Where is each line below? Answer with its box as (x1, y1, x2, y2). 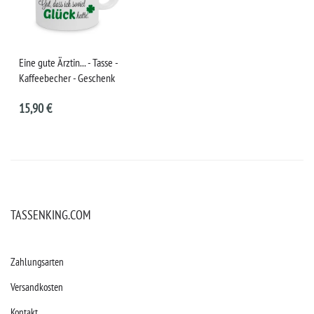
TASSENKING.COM (11, 206, 90, 223)
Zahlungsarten (11, 254, 64, 268)
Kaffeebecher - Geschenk (19, 71, 116, 86)
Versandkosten (11, 280, 63, 294)
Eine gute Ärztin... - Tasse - (19, 55, 118, 70)
